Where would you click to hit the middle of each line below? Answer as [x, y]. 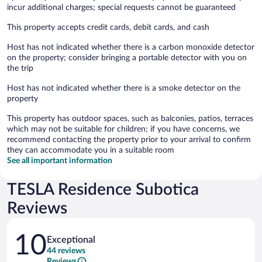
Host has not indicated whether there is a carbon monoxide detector [131, 47]
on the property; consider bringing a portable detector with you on [127, 58]
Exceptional [71, 239]
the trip [20, 68]
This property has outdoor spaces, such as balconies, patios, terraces [130, 118]
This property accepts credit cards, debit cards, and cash [108, 27]
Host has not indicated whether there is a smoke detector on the [124, 88]
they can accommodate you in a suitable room [91, 150]
